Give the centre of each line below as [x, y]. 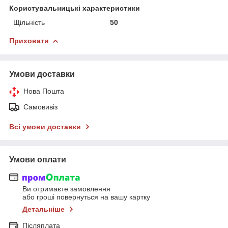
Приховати [29, 40]
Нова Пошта [44, 91]
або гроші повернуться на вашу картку [86, 197]
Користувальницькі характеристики [75, 8]
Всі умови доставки [45, 126]
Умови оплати [38, 159]
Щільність [29, 22]
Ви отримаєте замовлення [66, 189]
